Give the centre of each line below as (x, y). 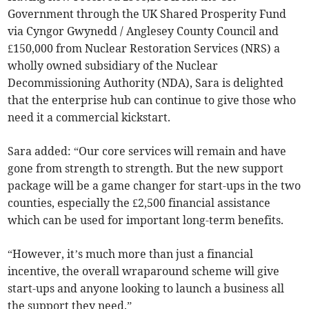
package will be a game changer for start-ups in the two (154, 186)
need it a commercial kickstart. (89, 118)
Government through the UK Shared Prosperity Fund (147, 14)
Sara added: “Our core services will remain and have (147, 151)
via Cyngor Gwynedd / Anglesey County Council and (143, 31)
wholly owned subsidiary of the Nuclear (113, 66)
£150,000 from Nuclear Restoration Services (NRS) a (144, 49)
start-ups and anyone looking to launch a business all (146, 289)
